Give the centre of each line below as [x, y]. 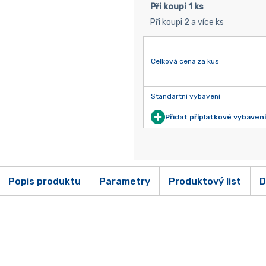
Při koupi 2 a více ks [187, 23]
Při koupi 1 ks [177, 7]
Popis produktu [44, 181]
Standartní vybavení [185, 96]
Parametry [124, 181]
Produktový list [205, 181]
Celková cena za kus [185, 61]
